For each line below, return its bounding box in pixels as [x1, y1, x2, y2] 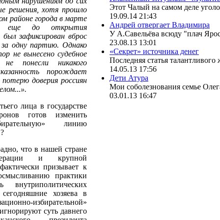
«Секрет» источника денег [110, 47, 199, 55]
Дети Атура [110, 74, 148, 82]
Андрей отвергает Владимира [110, 21, 210, 29]
